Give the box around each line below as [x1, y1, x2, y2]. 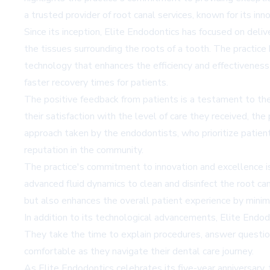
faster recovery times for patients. [24, 75, 168, 89]
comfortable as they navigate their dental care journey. [24, 244, 254, 258]
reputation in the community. [24, 143, 143, 157]
